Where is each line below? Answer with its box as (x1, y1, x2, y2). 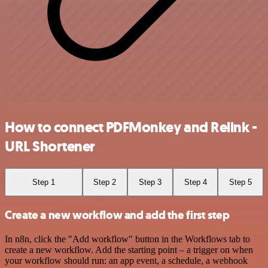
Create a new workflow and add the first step (5, 208, 230, 223)
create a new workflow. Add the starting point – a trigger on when (5, 244, 253, 255)
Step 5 (229, 177, 252, 187)
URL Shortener (5, 136, 95, 156)
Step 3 (138, 177, 162, 187)
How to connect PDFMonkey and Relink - (5, 117, 257, 137)
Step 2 (93, 177, 117, 187)
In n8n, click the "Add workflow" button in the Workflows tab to (5, 233, 250, 244)
